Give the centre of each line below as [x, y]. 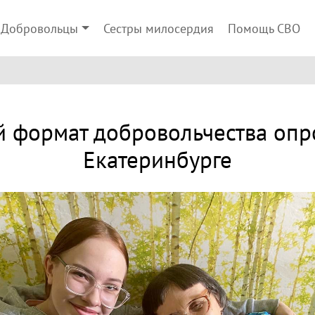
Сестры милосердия [158, 29]
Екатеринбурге [157, 161]
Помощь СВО [264, 29]
